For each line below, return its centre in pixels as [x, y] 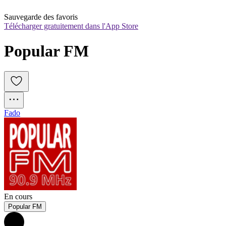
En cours [18, 197]
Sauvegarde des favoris [41, 17]
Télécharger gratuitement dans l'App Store [71, 26]
